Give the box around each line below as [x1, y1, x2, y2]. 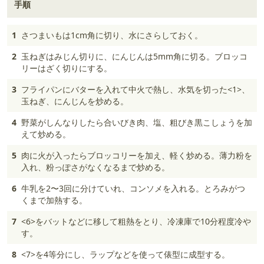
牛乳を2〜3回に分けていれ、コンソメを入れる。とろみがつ [21, 183, 245, 194]
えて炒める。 [21, 128, 71, 140]
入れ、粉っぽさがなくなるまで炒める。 [21, 161, 170, 173]
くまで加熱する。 [21, 194, 87, 206]
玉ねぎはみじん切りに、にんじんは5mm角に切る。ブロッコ [21, 51, 247, 62]
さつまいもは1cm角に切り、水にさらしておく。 [21, 29, 203, 41]
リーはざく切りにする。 [21, 62, 112, 74]
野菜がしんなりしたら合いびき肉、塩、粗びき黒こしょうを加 [21, 117, 252, 128]
